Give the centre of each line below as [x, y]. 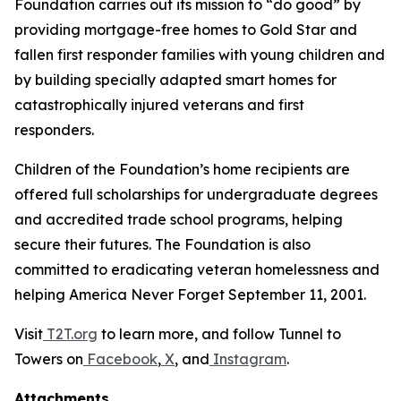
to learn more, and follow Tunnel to [219, 334]
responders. [56, 130]
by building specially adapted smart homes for [175, 80]
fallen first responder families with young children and [200, 55]
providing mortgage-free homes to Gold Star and [186, 30]
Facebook [120, 359]
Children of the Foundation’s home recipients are [182, 169]
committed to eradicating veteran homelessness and [197, 269]
